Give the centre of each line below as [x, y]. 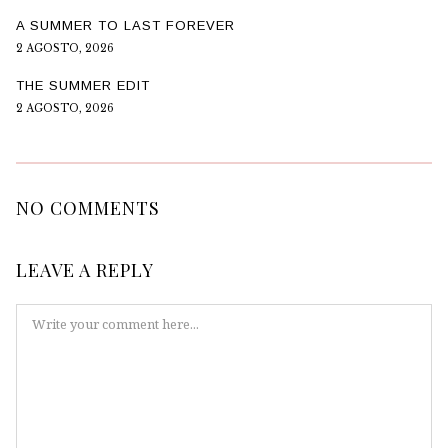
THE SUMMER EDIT [82, 85]
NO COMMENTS [87, 207]
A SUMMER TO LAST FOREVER [125, 25]
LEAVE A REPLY [84, 269]
